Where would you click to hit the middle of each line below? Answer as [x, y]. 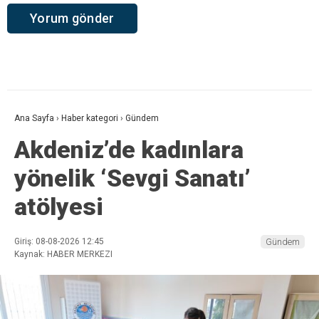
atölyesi [59, 206]
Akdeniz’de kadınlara [129, 149]
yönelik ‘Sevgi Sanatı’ [132, 178]
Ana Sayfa [34, 118]
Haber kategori [90, 118]
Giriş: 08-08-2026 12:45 [59, 241]
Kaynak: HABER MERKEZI [63, 254]
